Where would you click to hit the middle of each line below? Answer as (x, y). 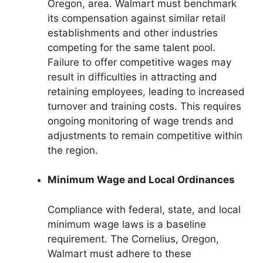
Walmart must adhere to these (119, 253)
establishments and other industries (133, 33)
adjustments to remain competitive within (145, 135)
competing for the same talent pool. (131, 47)
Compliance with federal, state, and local (144, 209)
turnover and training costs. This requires (144, 106)
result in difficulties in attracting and (132, 77)
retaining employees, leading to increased (146, 91)
